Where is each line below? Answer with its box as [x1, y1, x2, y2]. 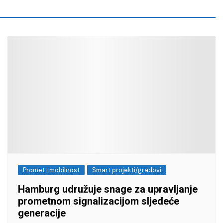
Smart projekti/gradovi [92, 166, 161, 175]
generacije [18, 207, 66, 220]
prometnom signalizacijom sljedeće [18, 195, 179, 208]
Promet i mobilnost [23, 166, 80, 175]
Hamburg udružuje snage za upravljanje [18, 183, 198, 196]
